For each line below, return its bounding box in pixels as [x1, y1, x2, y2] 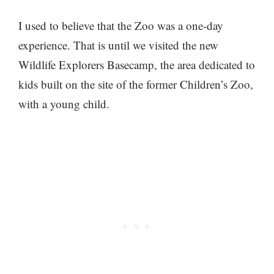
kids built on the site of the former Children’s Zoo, [18, 76, 253, 92]
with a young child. [18, 95, 109, 111]
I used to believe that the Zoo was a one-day [18, 17, 223, 33]
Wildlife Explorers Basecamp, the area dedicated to [18, 56, 255, 72]
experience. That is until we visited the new [18, 37, 218, 53]
